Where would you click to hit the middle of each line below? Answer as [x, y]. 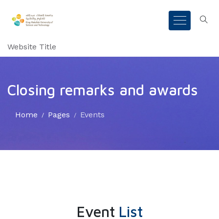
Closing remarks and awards [103, 90]
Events [92, 115]
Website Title [32, 47]
